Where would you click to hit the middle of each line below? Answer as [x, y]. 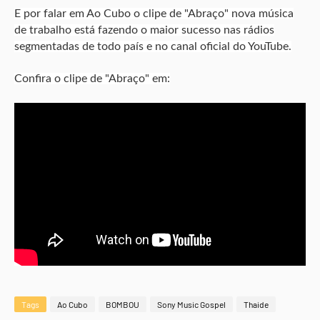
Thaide [256, 305]
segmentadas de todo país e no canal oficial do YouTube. [153, 46]
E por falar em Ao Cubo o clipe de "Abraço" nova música [154, 14]
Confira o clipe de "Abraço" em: [92, 79]
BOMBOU [122, 305]
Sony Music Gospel [191, 305]
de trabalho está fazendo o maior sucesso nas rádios [144, 30]
